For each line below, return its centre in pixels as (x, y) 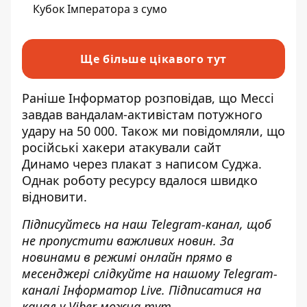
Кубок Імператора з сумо (100, 9)
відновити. (54, 197)
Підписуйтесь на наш (86, 224)
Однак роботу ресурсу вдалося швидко (140, 180)
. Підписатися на (211, 290)
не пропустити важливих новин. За (128, 241)
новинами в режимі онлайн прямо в (127, 257)
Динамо (46, 164)
